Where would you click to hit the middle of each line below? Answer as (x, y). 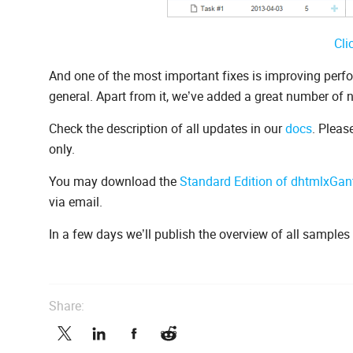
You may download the (114, 182)
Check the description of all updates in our (167, 129)
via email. (76, 202)
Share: (67, 306)
